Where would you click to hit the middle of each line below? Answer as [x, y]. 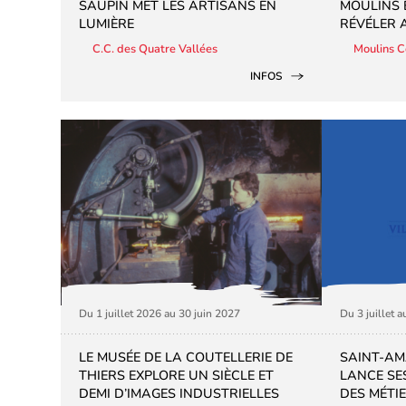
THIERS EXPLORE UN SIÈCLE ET [177, 376]
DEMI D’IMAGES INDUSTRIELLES [179, 394]
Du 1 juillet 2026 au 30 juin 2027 [160, 314]
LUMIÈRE [107, 24]
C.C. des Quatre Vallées [155, 49]
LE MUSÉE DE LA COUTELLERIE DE [186, 358]
